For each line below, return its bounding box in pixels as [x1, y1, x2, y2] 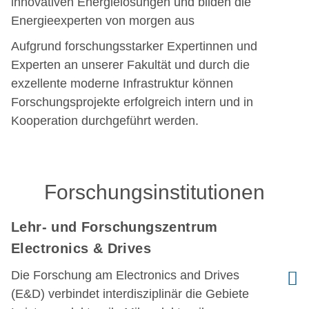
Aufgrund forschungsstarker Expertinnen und [11, 39, 257, 53]
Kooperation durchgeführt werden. [11, 114, 202, 128]
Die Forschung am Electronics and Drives [11, 268, 239, 282]
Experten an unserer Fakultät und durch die [11, 58, 250, 72]
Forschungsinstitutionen [44, 181, 265, 203]
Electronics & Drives [11, 241, 151, 256]
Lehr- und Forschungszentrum [11, 219, 218, 235]
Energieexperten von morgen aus [11, 14, 195, 28]
